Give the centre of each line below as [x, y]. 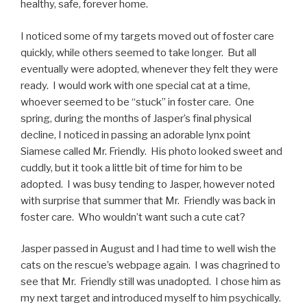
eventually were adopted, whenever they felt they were [149, 69]
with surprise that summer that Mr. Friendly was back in [148, 200]
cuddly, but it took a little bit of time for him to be [132, 168]
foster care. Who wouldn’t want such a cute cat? [133, 217]
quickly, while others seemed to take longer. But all [138, 52]
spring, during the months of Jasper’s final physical [136, 118]
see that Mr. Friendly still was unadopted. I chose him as [151, 282]
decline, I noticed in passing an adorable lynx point [136, 135]
